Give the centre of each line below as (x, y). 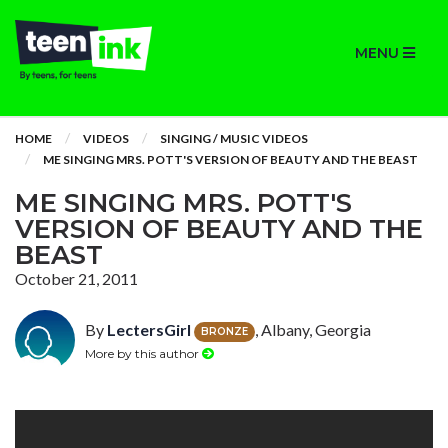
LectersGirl (149, 329)
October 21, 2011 (76, 278)
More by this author (143, 353)
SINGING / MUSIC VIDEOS (234, 138)
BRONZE (224, 331)
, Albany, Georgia (313, 329)
